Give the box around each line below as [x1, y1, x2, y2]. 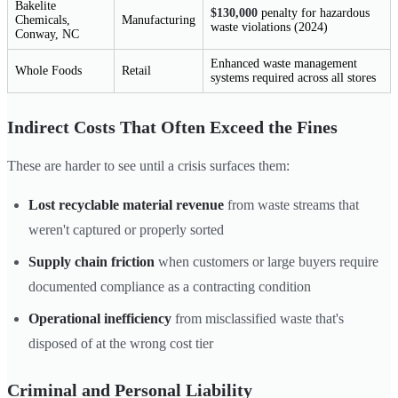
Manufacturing [122, 12, 195, 27]
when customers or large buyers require [155, 253, 378, 269]
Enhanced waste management [211, 56, 357, 70]
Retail [122, 63, 151, 77]
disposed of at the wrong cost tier [28, 335, 213, 351]
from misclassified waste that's [171, 310, 344, 326]
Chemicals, [15, 12, 70, 27]
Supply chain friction [28, 253, 155, 269]
